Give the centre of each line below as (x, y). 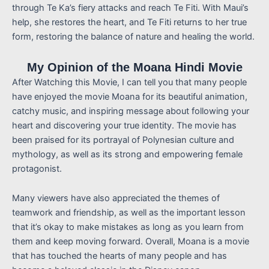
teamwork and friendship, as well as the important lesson (129, 213)
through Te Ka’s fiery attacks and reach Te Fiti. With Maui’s (130, 8)
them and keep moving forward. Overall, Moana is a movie (131, 242)
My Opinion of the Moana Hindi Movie (134, 67)
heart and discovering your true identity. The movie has (124, 125)
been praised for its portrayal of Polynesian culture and (123, 140)
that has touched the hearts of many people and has (119, 256)
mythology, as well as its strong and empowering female (127, 154)
